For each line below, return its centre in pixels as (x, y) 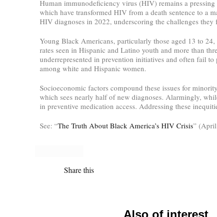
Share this (79, 170)
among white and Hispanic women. (93, 68)
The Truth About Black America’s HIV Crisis (125, 125)
